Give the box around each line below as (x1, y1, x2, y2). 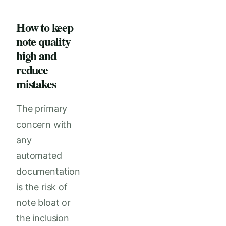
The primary (16, 103, 68, 114)
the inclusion (16, 212, 69, 223)
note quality (16, 32, 71, 50)
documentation (16, 165, 80, 177)
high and (16, 46, 56, 65)
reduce (16, 61, 48, 79)
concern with (16, 119, 72, 130)
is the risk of (16, 181, 68, 192)
